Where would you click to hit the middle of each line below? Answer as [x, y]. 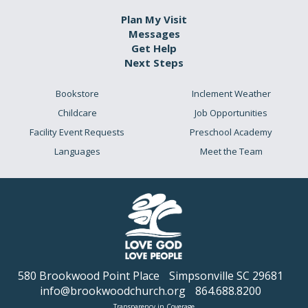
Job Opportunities [231, 113]
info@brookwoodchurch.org [113, 290]
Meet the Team [231, 152]
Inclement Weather [231, 94]
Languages [77, 152]
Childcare [77, 113]
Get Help [154, 48]
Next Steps [154, 63]
